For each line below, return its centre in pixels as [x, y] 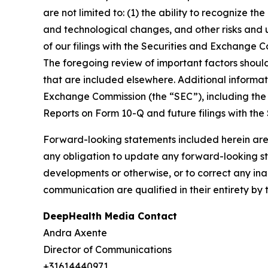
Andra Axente [75, 233]
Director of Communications [107, 250]
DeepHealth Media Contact [110, 216]
